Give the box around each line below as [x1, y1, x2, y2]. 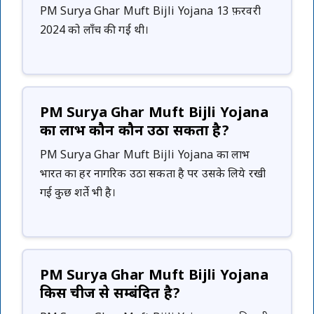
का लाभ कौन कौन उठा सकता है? [39, 122, 229, 141]
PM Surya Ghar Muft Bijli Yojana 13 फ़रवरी [39, 4, 261, 20]
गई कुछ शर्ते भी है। [39, 186, 116, 201]
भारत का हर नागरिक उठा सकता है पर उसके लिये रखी [39, 167, 266, 182]
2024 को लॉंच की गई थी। [39, 23, 149, 39]
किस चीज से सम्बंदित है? [39, 285, 181, 303]
